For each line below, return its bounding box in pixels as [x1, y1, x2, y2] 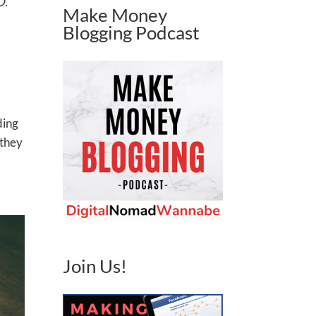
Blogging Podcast [63, 22, 200, 43]
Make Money [63, 4, 168, 25]
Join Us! [63, 255, 128, 276]
